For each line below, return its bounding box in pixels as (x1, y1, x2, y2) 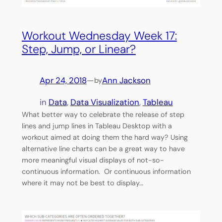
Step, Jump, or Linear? (21, 42, 136, 57)
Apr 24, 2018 (39, 75, 87, 86)
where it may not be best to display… (21, 178, 143, 187)
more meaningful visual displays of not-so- (21, 155, 164, 165)
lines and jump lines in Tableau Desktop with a (21, 121, 172, 130)
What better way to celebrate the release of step (21, 110, 184, 119)
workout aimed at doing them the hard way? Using (21, 132, 188, 142)
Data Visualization (70, 96, 139, 108)
